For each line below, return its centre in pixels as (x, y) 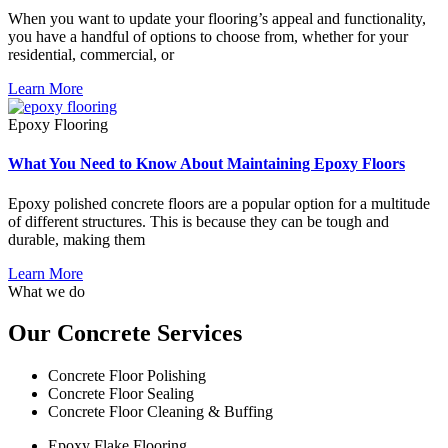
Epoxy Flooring (58, 124)
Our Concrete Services (125, 333)
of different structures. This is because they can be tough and (198, 221)
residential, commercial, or (91, 54)
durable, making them (76, 239)
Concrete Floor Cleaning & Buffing (160, 412)
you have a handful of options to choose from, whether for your (208, 36)
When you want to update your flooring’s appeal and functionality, (217, 18)
